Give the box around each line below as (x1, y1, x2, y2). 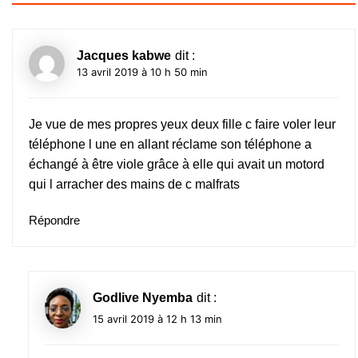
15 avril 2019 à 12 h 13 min (93, 312, 222, 325)
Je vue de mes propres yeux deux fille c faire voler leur (29, 117, 336, 132)
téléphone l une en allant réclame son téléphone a (29, 137, 312, 152)
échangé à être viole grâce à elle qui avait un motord (29, 157, 324, 172)
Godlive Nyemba (93, 291, 193, 305)
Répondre (29, 213, 80, 228)
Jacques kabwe (77, 49, 171, 63)
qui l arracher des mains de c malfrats (29, 177, 240, 192)
